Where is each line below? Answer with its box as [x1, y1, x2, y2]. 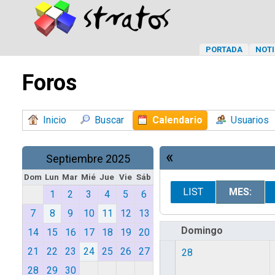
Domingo [181, 225, 223, 236]
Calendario [152, 114, 203, 126]
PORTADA [206, 45, 242, 54]
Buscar [95, 114, 124, 126]
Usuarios [231, 114, 269, 126]
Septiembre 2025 [45, 152, 130, 165]
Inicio [43, 114, 66, 126]
